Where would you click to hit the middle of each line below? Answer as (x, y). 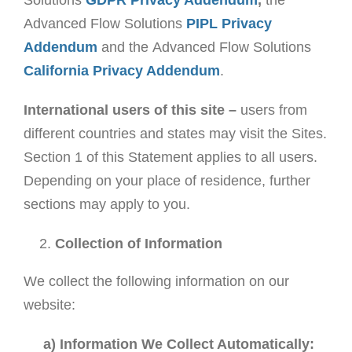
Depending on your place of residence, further (167, 181)
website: (49, 305)
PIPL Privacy (229, 24)
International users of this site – (130, 110)
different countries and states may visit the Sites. (175, 134)
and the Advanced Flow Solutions (204, 48)
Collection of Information (138, 244)
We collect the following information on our (156, 282)
